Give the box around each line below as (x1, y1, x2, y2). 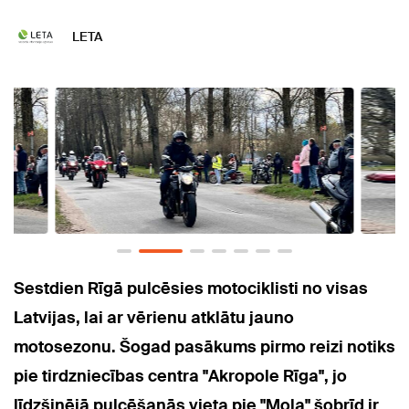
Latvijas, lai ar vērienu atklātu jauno (14, 307, 294, 329)
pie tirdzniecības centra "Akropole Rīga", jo (14, 365, 347, 387)
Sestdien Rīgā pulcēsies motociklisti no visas (14, 278, 368, 299)
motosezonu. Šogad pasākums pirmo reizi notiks (14, 336, 395, 358)
